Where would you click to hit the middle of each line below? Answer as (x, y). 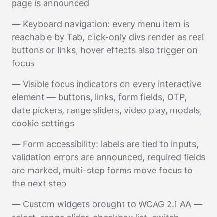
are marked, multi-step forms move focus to (102, 170)
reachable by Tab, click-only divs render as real (108, 37)
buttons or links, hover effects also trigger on (105, 50)
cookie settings (43, 124)
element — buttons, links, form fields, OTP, (99, 97)
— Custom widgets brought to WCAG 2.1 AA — (107, 204)
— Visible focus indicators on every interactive (107, 84)
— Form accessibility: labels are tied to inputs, (105, 144)
